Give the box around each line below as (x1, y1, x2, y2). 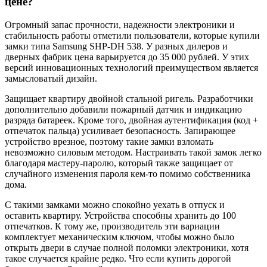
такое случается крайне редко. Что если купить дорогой (5, 253, 231, 264)
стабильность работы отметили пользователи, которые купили (5, 30, 260, 41)
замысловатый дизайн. (5, 73, 97, 84)
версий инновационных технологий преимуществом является (5, 63, 258, 73)
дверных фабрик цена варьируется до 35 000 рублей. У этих (5, 52, 249, 63)
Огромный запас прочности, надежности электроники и (5, 20, 235, 30)
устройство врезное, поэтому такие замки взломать (5, 136, 213, 147)
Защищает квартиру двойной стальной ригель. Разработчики (5, 94, 253, 104)
